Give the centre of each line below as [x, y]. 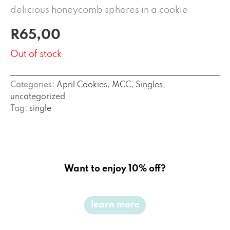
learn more [115, 205]
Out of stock [36, 54]
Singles [149, 85]
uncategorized [38, 97]
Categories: [33, 85]
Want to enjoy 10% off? [115, 169]
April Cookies [82, 85]
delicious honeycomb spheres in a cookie [99, 10]
